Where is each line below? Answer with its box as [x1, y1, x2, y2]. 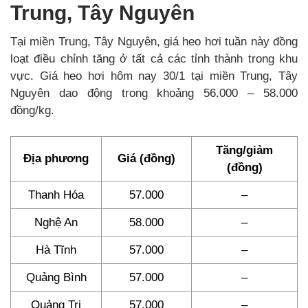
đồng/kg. [10, 104, 54, 118]
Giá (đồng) [118, 152, 175, 166]
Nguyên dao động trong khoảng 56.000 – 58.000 [10, 87, 298, 100]
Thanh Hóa [28, 188, 84, 202]
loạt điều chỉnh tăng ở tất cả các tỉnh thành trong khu [10, 52, 298, 66]
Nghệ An [34, 216, 78, 230]
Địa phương [23, 152, 89, 166]
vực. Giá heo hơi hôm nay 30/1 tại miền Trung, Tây [10, 69, 298, 83]
